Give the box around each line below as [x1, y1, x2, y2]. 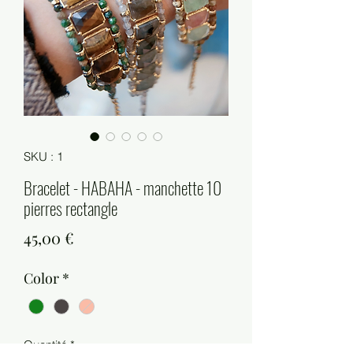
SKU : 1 [24, 149, 63, 165]
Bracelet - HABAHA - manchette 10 [24, 175, 221, 201]
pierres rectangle [24, 195, 117, 221]
